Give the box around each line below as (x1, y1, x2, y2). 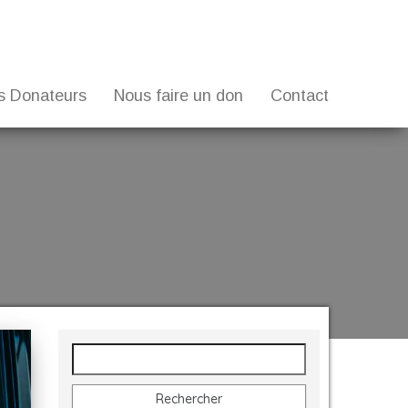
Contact (270, 87, 329, 105)
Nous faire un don (114, 87, 243, 105)
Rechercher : (71, 343, 145, 361)
